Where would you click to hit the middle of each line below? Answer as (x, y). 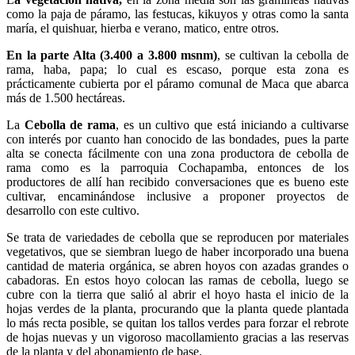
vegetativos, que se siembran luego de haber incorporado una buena (177, 252)
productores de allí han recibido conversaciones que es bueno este (177, 182)
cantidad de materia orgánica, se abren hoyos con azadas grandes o (177, 266)
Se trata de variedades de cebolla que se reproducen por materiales (177, 238)
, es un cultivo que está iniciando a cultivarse (233, 125)
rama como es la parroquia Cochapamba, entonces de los (177, 168)
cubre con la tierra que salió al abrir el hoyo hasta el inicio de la (177, 295)
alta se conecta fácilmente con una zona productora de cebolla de (177, 154)
